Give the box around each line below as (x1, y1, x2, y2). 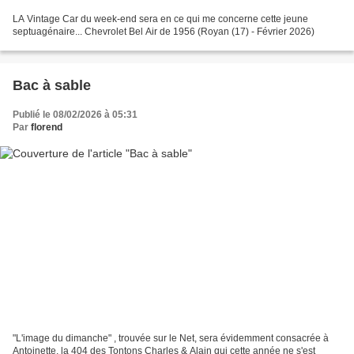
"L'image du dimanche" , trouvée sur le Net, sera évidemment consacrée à (13, 333, 329, 345)
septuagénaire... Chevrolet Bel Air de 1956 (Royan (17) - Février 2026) (13, 25, 314, 37)
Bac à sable (13, 77, 91, 93)
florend (31, 121, 62, 133)
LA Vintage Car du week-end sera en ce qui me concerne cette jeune (13, 13, 308, 24)
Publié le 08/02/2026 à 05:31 (13, 108, 137, 120)
